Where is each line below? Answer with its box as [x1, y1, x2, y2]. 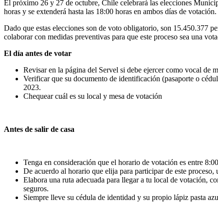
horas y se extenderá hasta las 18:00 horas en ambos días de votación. [4, 7, 217, 16]
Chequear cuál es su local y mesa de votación [23, 91, 162, 100]
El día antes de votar [4, 49, 72, 57]
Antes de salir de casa [4, 125, 74, 133]
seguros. [23, 184, 49, 193]
